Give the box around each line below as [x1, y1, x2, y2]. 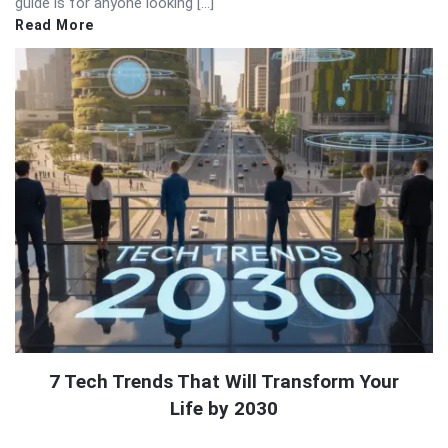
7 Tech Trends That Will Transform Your [49, 370, 399, 394]
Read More [15, 16, 95, 33]
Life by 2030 [170, 397, 278, 421]
